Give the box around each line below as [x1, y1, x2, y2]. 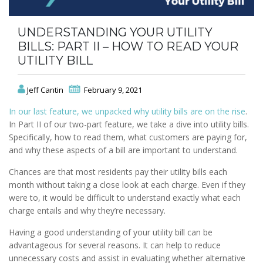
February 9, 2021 [82, 85, 142, 96]
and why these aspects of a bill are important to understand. [9, 144, 238, 156]
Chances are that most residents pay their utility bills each [9, 166, 227, 178]
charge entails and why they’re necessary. [9, 205, 166, 217]
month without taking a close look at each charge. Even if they [9, 179, 245, 191]
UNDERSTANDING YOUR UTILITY [18, 25, 213, 40]
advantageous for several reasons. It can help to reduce [9, 240, 221, 251]
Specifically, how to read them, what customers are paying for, [9, 131, 247, 143]
